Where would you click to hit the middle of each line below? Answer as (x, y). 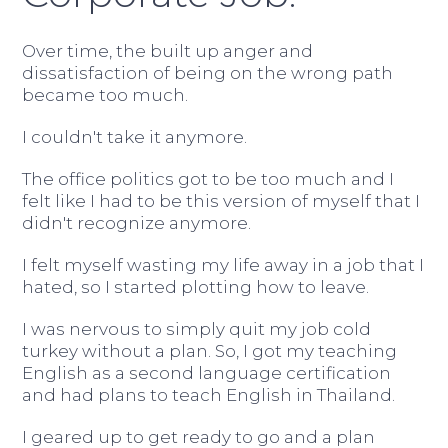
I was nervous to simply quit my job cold (197, 329)
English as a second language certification (207, 373)
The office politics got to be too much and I (208, 179)
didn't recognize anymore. (137, 223)
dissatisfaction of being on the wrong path (208, 73)
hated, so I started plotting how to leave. (196, 287)
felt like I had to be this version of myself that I (221, 201)
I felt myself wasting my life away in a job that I (223, 265)
